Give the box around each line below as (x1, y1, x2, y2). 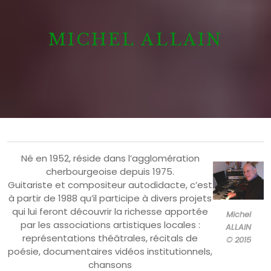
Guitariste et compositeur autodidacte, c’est (8, 178, 212, 191)
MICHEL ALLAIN (48, 30, 223, 50)
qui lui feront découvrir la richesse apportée (12, 204, 208, 218)
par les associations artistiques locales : (20, 218, 200, 231)
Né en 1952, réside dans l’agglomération (21, 151, 200, 165)
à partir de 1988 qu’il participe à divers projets (8, 191, 212, 204)
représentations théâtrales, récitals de (22, 231, 198, 244)
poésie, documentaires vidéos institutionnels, (8, 244, 212, 258)
